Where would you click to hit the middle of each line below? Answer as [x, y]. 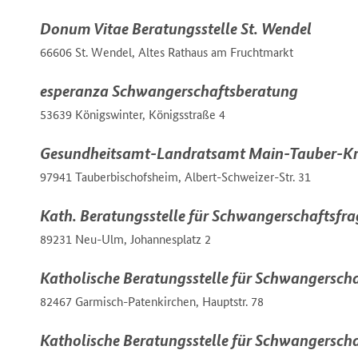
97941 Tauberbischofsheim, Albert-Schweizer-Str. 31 [175, 177]
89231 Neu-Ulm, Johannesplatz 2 [125, 240]
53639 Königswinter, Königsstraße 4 [133, 115]
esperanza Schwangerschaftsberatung [169, 91]
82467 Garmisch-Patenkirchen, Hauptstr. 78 [152, 302]
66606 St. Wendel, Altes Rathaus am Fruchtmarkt [167, 53]
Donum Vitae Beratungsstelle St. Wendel [176, 29]
